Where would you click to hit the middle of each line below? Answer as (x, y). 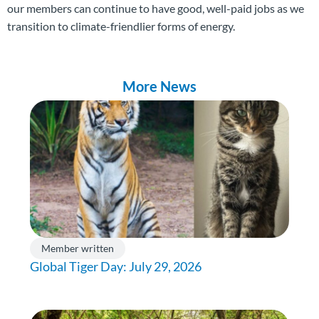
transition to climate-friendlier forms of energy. (121, 26)
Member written (78, 248)
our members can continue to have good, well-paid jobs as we (156, 8)
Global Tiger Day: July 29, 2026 (116, 266)
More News (159, 86)
